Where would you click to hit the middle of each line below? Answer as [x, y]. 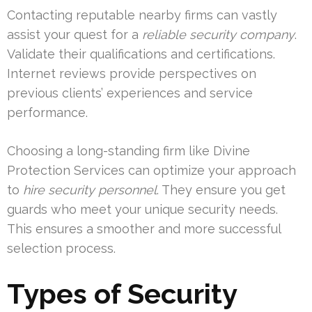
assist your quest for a [75, 35]
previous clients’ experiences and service [130, 93]
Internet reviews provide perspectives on [132, 74]
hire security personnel [90, 190]
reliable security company [218, 35]
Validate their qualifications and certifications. [141, 54]
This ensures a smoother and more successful [144, 229]
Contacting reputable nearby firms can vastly [142, 15]
